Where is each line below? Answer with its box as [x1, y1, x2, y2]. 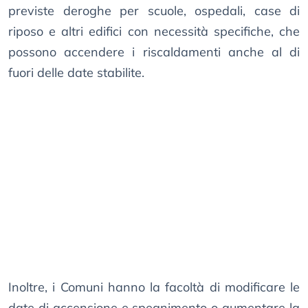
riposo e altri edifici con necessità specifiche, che [8, 23, 300, 40]
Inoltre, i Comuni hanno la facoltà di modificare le [8, 279, 300, 296]
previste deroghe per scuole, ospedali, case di [8, 3, 300, 19]
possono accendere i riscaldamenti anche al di [8, 44, 300, 60]
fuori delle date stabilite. [8, 65, 144, 81]
